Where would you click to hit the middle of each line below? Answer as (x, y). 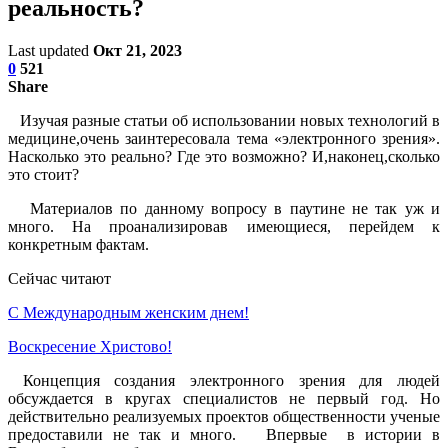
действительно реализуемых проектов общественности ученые (224, 416)
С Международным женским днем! (128, 312)
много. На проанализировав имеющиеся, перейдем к (224, 226)
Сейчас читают (59, 278)
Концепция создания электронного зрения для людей (224, 380)
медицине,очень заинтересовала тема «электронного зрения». (224, 138)
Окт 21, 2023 (137, 50)
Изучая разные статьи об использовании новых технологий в (224, 120)
